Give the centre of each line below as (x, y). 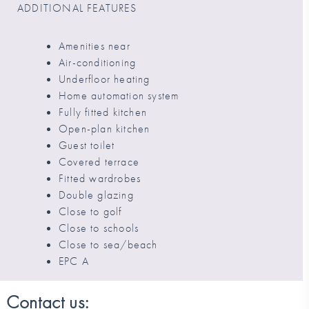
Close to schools (99, 228)
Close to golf (90, 212)
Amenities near (94, 46)
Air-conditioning (98, 63)
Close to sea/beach (108, 245)
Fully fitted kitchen (103, 112)
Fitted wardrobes (100, 179)
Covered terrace (99, 162)
